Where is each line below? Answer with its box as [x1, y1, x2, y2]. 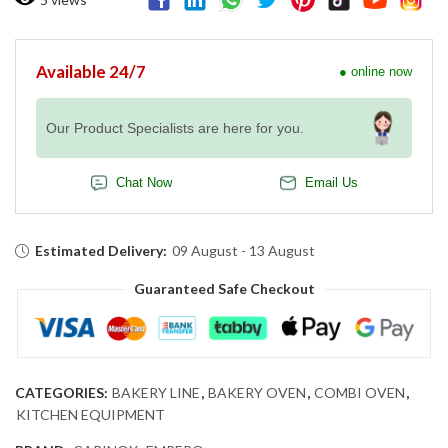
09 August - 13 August [172, 242, 316, 260]
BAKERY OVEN [208, 384, 306, 402]
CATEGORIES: [15, 384, 111, 402]
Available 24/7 [36, 61, 146, 83]
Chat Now [115, 176, 172, 191]
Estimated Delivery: [35, 242, 168, 260]
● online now [339, 64, 412, 79]
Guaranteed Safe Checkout [133, 280, 315, 298]
